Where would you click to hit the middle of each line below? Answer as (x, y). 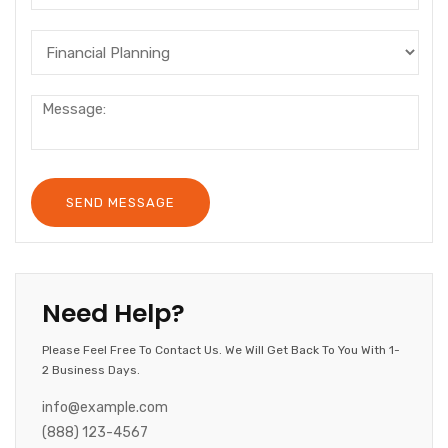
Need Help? (113, 313)
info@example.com (105, 407)
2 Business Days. (91, 370)
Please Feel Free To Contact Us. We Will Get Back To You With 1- (221, 350)
